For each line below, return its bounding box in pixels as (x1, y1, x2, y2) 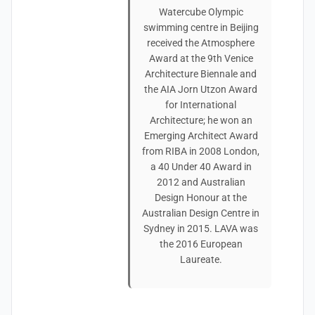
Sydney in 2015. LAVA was (143, 223, 258, 234)
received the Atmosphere (147, 37, 255, 49)
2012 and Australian (156, 176, 245, 188)
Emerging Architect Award (143, 130, 258, 141)
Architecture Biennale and (145, 68, 257, 79)
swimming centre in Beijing (143, 22, 259, 33)
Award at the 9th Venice (148, 53, 253, 64)
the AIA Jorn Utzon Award (144, 84, 257, 95)
